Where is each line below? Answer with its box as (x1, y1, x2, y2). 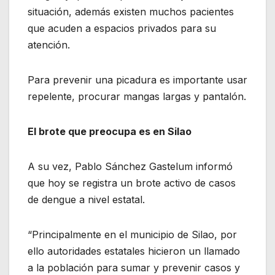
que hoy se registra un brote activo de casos (28, 177, 236, 190)
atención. (28, 39, 70, 52)
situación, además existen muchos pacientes (28, 6, 234, 18)
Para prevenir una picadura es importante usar (28, 74, 247, 87)
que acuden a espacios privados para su (28, 22, 216, 35)
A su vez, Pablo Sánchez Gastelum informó (28, 160, 233, 173)
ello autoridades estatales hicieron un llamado (28, 245, 240, 258)
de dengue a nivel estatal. (28, 193, 145, 206)
